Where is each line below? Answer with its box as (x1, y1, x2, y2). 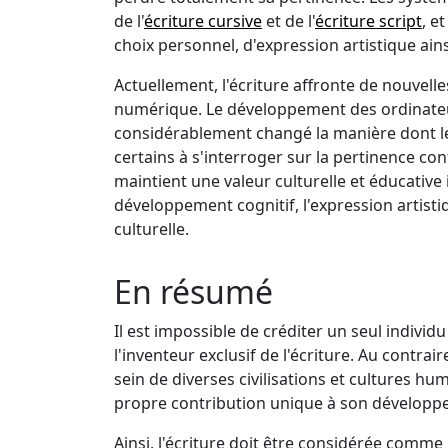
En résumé (114, 270, 273, 314)
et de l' (262, 10, 315, 33)
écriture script (315, 10, 422, 33)
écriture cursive (144, 10, 262, 33)
